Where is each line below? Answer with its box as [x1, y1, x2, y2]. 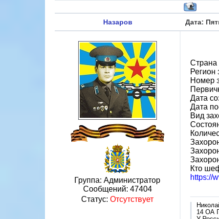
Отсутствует [110, 195, 153, 203]
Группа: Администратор [74, 176, 160, 184]
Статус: [81, 195, 110, 203]
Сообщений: [83, 185, 130, 193]
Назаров [103, 18, 132, 26]
